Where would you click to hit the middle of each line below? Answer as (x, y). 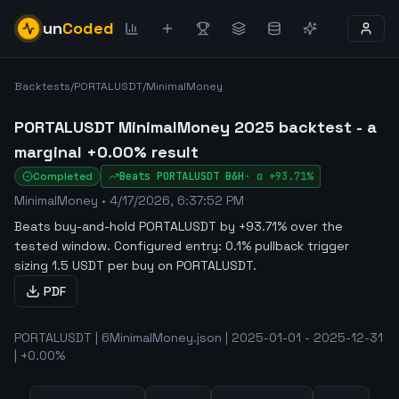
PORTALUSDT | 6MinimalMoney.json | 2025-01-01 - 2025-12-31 (199, 338)
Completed (63, 176)
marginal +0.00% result (106, 152)
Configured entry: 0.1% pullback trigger (230, 246)
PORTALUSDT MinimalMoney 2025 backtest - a (195, 127)
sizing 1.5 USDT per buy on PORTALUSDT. (135, 265)
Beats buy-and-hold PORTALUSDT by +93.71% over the (179, 226)
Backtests (42, 86)
